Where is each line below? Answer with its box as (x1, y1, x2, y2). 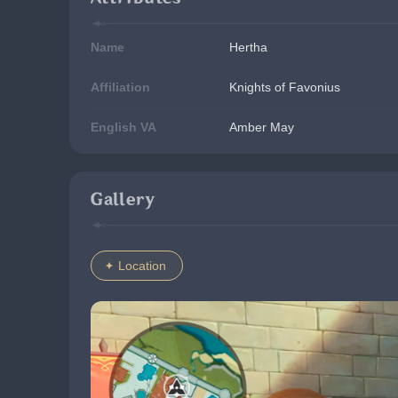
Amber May (229, 120, 294, 134)
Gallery (91, 190, 155, 209)
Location (118, 259, 166, 273)
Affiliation (91, 80, 150, 94)
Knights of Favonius (229, 80, 340, 94)
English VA (91, 120, 156, 134)
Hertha (229, 40, 267, 54)
